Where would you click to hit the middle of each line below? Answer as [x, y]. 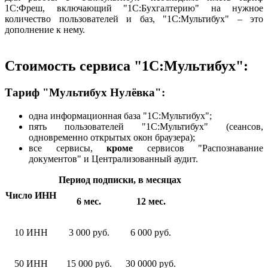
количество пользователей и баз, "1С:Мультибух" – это [134, 19]
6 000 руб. [151, 232]
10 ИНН [31, 232]
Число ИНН [31, 195]
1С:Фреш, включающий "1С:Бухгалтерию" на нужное [134, 8]
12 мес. [151, 201]
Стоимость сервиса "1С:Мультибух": [127, 66]
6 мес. [89, 201]
